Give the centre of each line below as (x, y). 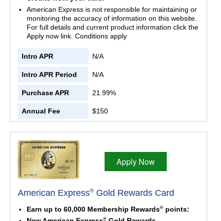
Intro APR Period (49, 75)
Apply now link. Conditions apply (76, 36)
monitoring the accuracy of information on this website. (111, 18)
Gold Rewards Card (134, 193)
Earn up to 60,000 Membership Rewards (93, 209)
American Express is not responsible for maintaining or (111, 10)
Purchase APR (45, 93)
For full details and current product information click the (112, 27)
